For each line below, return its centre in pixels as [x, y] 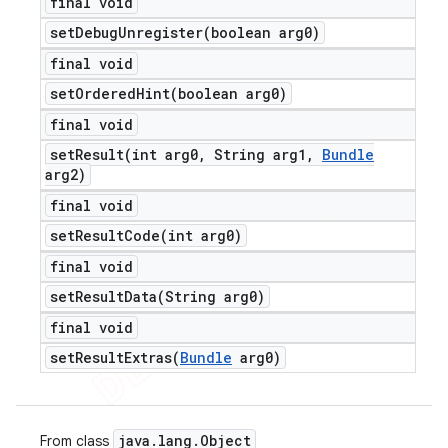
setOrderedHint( [114, 93]
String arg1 [256, 154]
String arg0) [215, 296]
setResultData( [107, 296]
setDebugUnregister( [130, 32]
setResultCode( [109, 235]
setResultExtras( [115, 357]
